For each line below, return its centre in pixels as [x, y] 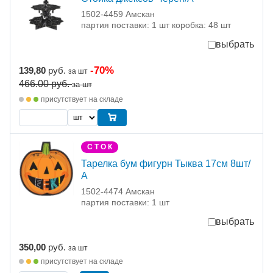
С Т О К [100, 147]
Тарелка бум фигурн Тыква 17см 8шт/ [166, 164]
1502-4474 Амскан [118, 192]
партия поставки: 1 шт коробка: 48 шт [156, 25]
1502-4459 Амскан [118, 14]
